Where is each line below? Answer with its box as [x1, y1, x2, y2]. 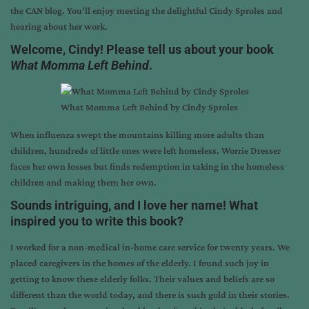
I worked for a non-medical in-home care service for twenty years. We [10, 241, 290, 252]
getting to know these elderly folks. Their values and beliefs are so [10, 272, 275, 284]
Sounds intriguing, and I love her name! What [10, 197, 258, 212]
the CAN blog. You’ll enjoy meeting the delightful [10, 4, 209, 16]
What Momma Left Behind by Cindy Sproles [60, 101, 238, 112]
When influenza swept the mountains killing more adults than [10, 128, 264, 140]
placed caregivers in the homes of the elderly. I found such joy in [10, 257, 269, 268]
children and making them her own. [10, 176, 157, 188]
